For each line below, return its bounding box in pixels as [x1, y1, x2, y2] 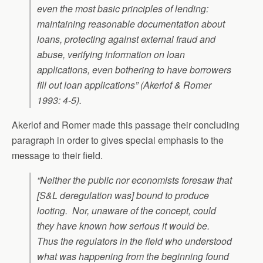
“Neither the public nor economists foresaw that [37, 173, 232, 187]
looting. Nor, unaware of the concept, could [37, 203, 216, 217]
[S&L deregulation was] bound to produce [37, 188, 209, 202]
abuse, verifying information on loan [37, 47, 185, 61]
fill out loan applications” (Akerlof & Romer [37, 77, 211, 92]
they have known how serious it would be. [37, 218, 212, 232]
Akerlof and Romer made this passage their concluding [12, 117, 240, 131]
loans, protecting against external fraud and [37, 32, 215, 46]
